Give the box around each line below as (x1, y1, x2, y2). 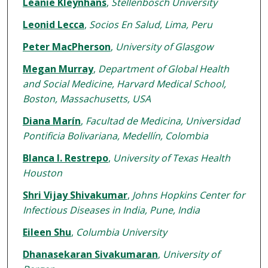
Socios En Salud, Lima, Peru (89, 18, 212, 32)
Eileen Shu (22, 226, 71, 239)
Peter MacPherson (22, 40, 111, 54)
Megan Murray (22, 62, 93, 76)
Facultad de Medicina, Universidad (85, 114, 240, 128)
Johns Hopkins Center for (132, 188, 245, 202)
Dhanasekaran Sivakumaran (22, 248, 158, 261)
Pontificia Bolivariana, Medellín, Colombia (22, 129, 208, 143)
